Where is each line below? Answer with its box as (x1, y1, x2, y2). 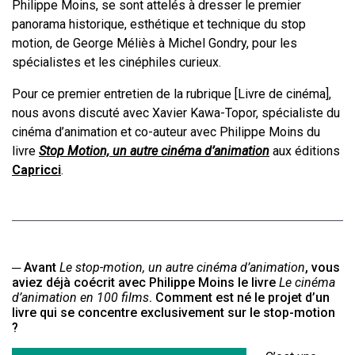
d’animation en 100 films (12, 290, 149, 306)
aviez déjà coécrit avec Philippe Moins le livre (12, 275, 279, 291)
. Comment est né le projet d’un (149, 290, 330, 306)
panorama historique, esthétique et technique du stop (12, 17, 306, 32)
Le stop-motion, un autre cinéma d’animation (59, 260, 305, 276)
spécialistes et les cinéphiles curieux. (12, 55, 221, 71)
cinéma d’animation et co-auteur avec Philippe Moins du (12, 124, 320, 140)
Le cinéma (279, 275, 335, 291)
